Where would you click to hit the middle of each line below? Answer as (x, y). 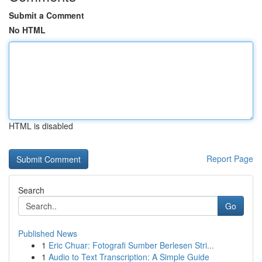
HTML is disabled (41, 126)
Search (31, 190)
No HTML (27, 30)
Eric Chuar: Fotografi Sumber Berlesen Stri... (131, 245)
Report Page (230, 158)
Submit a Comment (46, 15)
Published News (48, 233)
